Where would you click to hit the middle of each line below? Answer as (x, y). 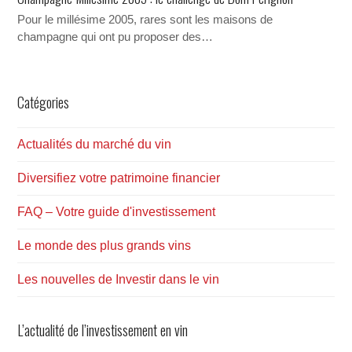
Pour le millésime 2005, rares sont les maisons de (145, 20)
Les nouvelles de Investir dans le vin (119, 280)
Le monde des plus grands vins (104, 246)
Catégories (44, 103)
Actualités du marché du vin (95, 145)
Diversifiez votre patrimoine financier (119, 178)
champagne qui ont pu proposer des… (115, 37)
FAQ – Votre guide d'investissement (117, 212)
